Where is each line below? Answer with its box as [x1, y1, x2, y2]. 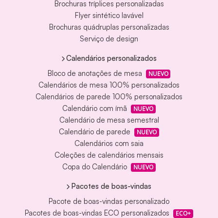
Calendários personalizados [66, 53, 157, 63]
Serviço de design [80, 34, 138, 44]
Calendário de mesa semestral [59, 115, 159, 125]
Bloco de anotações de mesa [47, 69, 142, 78]
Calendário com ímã [62, 104, 127, 113]
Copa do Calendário [62, 162, 127, 172]
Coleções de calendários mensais [54, 150, 163, 160]
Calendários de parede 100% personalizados [36, 92, 182, 102]
